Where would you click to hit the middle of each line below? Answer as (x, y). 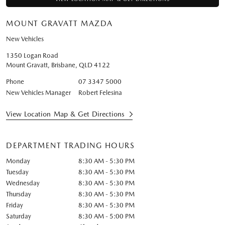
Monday (18, 161)
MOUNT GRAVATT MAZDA (60, 24)
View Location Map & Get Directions (66, 114)
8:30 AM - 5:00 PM (107, 216)
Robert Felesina (100, 93)
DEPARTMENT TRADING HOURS (70, 146)
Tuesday (17, 172)
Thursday (19, 194)
